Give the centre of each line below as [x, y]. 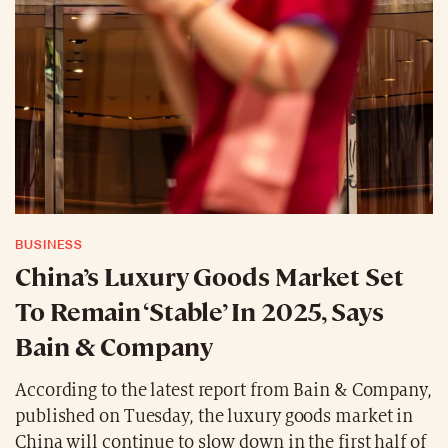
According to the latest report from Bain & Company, [223, 390]
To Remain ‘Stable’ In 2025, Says [199, 310]
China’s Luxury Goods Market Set [209, 275]
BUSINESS [49, 244]
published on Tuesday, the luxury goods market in [214, 416]
